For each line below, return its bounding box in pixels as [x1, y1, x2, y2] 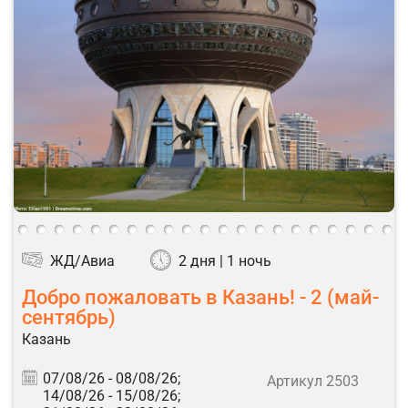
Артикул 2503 [267, 372, 359, 390]
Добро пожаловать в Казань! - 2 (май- [22, 285, 379, 309]
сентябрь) [22, 305, 116, 329]
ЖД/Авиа [50, 252, 115, 270]
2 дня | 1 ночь [178, 252, 271, 270]
